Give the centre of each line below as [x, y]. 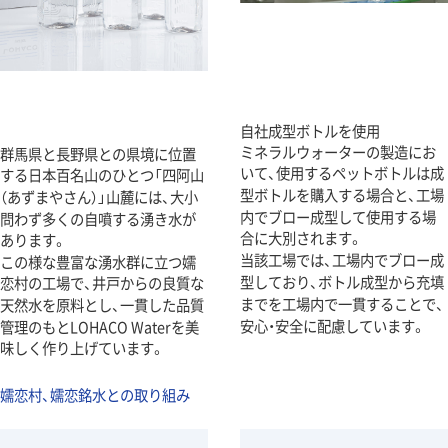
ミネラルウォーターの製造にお [338, 152]
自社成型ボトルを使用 [310, 131]
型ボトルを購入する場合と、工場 [342, 195]
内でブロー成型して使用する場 [338, 217]
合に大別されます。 [301, 238]
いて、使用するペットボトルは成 [342, 173]
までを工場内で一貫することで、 [342, 304]
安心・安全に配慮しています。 [333, 326]
